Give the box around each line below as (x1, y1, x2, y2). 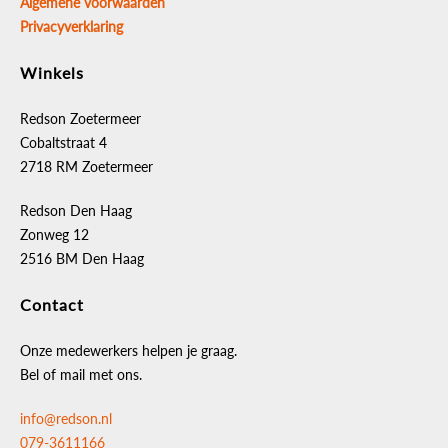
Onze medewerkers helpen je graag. (20, 342, 237, 359)
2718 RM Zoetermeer (20, 158, 153, 175)
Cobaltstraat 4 (20, 134, 107, 151)
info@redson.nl (20, 410, 112, 427)
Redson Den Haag (20, 202, 132, 219)
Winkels (20, 63, 84, 82)
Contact (20, 295, 84, 314)
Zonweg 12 (20, 226, 89, 243)
